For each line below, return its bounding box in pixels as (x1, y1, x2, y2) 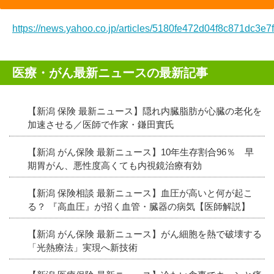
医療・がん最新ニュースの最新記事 (12, 65, 208, 80)
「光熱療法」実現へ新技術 (28, 242, 138, 253)
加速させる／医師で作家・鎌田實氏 (28, 119, 174, 130)
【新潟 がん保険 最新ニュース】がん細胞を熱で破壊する (28, 228, 262, 239)
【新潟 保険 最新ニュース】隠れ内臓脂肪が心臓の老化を (28, 105, 262, 116)
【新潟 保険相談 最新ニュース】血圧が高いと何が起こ (28, 187, 253, 198)
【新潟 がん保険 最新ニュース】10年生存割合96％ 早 (28, 146, 254, 157)
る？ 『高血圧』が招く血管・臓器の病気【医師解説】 (28, 201, 250, 212)
